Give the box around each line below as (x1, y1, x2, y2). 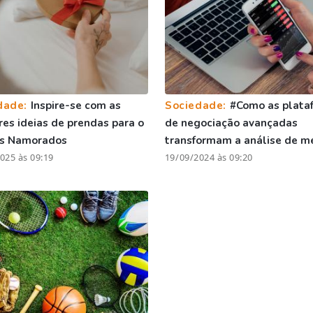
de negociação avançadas (164, 115, 298, 130)
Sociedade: (164, 98, 230, 112)
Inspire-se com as (30, 98, 121, 112)
